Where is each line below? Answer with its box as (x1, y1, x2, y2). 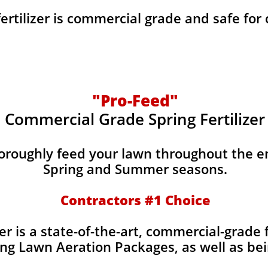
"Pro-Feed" (92, 90, 178, 111)
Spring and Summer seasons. (43, 160, 227, 178)
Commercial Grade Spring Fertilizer (5, 108, 265, 130)
